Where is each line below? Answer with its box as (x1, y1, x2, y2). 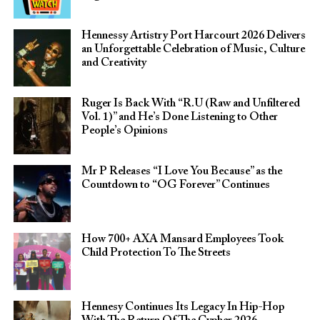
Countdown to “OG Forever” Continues (81, 179, 270, 191)
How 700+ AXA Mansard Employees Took (81, 234, 284, 246)
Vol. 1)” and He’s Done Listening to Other (81, 111, 278, 124)
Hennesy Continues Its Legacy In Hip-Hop (81, 301, 284, 314)
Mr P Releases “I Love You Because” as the (81, 166, 282, 178)
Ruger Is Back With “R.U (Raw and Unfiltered (81, 98, 300, 110)
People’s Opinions (81, 125, 168, 137)
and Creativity (81, 57, 146, 69)
